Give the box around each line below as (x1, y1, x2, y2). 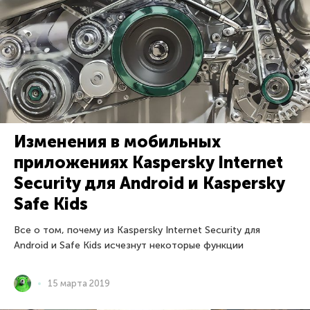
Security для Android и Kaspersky (14, 173, 284, 194)
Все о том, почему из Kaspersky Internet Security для (14, 224, 260, 237)
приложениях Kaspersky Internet (14, 152, 283, 173)
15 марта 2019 (48, 278, 110, 289)
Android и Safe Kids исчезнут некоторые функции (14, 239, 244, 252)
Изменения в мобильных (14, 131, 221, 152)
